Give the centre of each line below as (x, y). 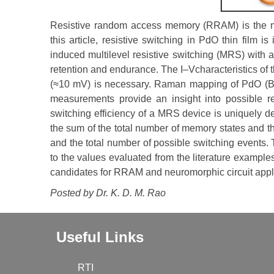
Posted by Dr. (80, 193)
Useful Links (100, 237)
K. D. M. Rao (138, 193)
